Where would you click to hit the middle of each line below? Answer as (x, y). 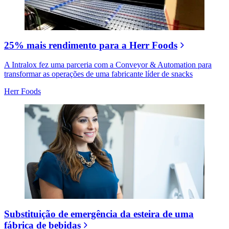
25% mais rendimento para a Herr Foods (91, 45)
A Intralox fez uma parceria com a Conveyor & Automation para (108, 65)
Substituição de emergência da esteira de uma (99, 214)
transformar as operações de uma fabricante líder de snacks (98, 74)
